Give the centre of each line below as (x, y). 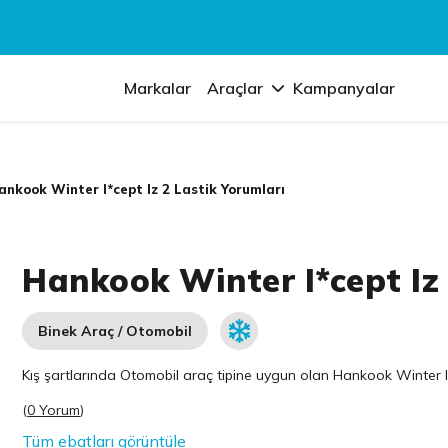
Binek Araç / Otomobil (115, 331)
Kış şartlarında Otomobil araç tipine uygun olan (178, 375)
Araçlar (235, 88)
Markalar (158, 88)
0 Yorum (54, 410)
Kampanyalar (344, 88)
